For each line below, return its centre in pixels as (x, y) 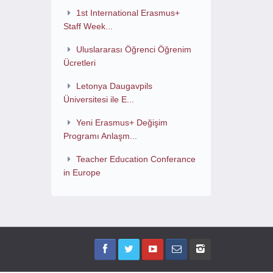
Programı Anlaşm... (100, 136)
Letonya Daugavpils (115, 86)
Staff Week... (88, 26)
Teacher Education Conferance (136, 159)
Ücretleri (79, 63)
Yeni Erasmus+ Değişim (122, 122)
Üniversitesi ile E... (98, 99)
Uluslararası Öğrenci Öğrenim (134, 49)
